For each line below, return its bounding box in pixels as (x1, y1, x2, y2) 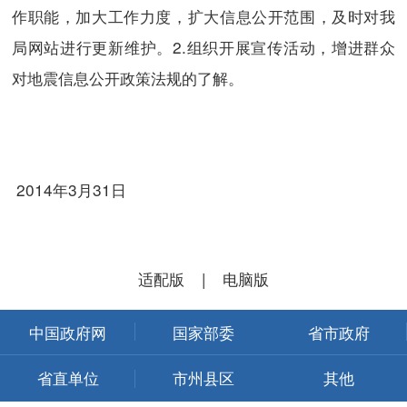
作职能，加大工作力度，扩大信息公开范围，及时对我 (11, 4, 396, 27)
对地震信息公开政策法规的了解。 (11, 65, 243, 89)
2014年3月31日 (11, 178, 126, 202)
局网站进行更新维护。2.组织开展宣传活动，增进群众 (11, 35, 396, 58)
